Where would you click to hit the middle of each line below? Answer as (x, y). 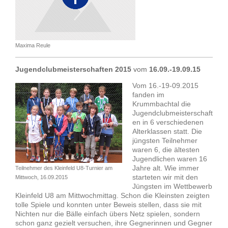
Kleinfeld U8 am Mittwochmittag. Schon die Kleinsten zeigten (112, 196)
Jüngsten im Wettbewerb (172, 187)
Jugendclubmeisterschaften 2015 (73, 69)
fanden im (148, 95)
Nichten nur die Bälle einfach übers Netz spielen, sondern (108, 214)
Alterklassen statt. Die (167, 132)
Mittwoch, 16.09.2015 (41, 177)
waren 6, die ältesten (166, 150)
